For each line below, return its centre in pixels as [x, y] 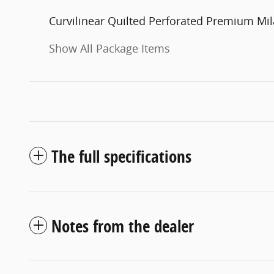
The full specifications [121, 157]
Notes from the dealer [123, 226]
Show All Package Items [109, 49]
